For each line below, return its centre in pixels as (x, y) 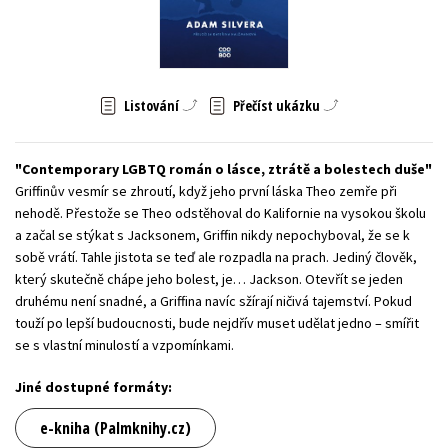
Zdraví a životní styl (356, 28)
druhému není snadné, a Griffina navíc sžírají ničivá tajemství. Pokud (213, 300)
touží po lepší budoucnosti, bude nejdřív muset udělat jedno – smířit (217, 322)
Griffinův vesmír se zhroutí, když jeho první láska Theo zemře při (206, 190)
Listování (151, 105)
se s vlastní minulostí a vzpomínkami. (124, 344)
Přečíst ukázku (276, 105)
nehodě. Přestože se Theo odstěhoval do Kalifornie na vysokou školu (220, 212)
